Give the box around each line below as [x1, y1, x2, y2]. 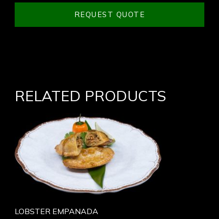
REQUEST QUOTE [74, 9, 145, 19]
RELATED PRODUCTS [15, 86, 166, 105]
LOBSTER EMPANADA [15, 206, 98, 216]
